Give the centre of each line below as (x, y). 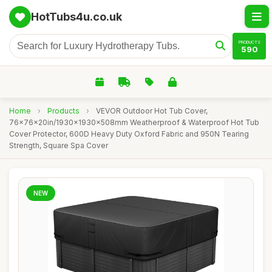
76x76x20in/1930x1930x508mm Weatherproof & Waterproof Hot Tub (134, 122)
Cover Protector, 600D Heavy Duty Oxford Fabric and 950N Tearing (129, 134)
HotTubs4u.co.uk (76, 17)
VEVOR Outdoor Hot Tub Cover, (152, 111)
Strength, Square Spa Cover (59, 145)
